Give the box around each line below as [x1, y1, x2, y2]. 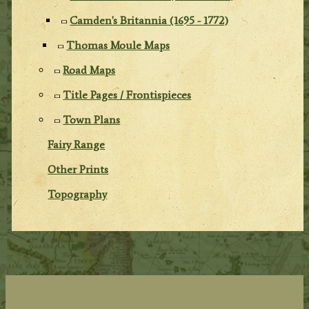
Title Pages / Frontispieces [63, 88, 192, 101]
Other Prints [48, 162, 109, 176]
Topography [48, 187, 108, 201]
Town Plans [63, 112, 121, 126]
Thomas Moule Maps [66, 38, 170, 52]
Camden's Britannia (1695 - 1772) [70, 13, 229, 27]
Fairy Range [48, 137, 106, 151]
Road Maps [63, 63, 116, 77]
